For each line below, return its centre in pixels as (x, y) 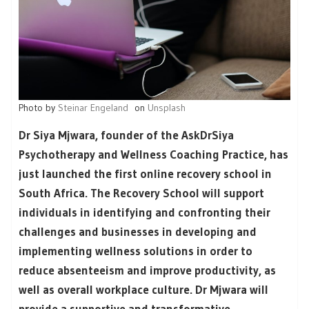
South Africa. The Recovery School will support (141, 193)
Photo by (38, 108)
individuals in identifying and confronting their (144, 212)
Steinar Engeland (93, 108)
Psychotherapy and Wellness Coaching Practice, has (153, 154)
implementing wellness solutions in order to (136, 251)
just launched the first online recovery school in (145, 174)
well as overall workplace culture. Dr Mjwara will (143, 290)
